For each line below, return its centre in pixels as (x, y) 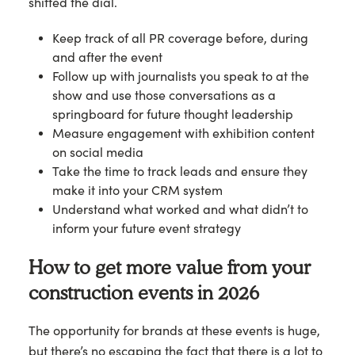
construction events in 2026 (144, 292)
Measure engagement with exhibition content (183, 133)
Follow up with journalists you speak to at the (181, 76)
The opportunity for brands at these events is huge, (174, 330)
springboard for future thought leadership (173, 114)
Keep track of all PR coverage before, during (180, 38)
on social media (98, 152)
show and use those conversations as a (164, 95)
